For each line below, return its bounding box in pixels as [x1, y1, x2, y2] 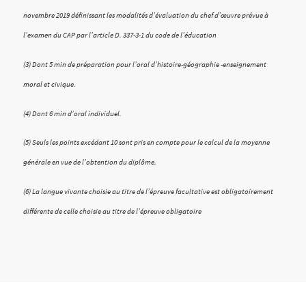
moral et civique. [23, 79, 76, 89]
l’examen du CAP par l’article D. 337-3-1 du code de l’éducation [23, 31, 217, 40]
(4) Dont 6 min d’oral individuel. [23, 109, 122, 118]
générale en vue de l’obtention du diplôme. [23, 158, 156, 167]
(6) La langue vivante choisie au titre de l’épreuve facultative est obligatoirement [23, 186, 273, 196]
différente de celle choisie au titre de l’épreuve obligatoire [23, 206, 201, 216]
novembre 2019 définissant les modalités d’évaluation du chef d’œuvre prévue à [23, 11, 268, 20]
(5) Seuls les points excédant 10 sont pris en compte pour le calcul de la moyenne [23, 138, 270, 148]
